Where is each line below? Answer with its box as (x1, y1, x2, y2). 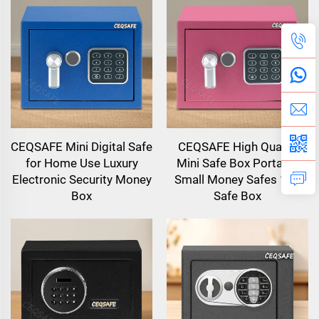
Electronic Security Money (11, 172, 152, 187)
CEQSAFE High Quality (177, 139, 298, 154)
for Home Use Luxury (25, 155, 138, 170)
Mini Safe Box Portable (176, 155, 299, 170)
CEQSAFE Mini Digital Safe (11, 139, 152, 154)
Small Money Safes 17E (174, 172, 301, 187)
